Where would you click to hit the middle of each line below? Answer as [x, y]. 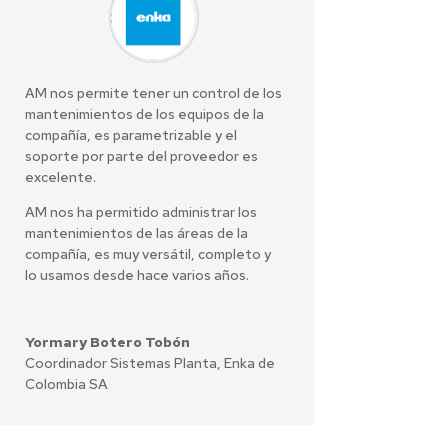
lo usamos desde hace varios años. [136, 275]
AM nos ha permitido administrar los [140, 212]
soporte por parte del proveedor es [141, 156]
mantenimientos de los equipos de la [144, 114]
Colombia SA [66, 384]
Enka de [249, 363]
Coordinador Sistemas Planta [120, 363]
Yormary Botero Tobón [107, 342]
